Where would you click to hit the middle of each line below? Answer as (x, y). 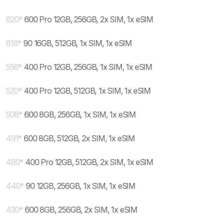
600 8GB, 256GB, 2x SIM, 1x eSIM (81, 210)
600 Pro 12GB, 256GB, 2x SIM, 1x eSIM (89, 19)
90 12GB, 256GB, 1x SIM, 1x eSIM (81, 186)
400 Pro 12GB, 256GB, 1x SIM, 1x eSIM (88, 67)
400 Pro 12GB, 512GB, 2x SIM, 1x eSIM (89, 162)
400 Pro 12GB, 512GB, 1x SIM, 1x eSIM (87, 91)
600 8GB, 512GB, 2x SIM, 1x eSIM (80, 138)
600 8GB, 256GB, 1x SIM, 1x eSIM (80, 114)
